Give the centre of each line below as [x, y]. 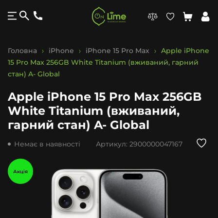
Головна [23, 50]
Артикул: [113, 144]
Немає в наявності [47, 144]
